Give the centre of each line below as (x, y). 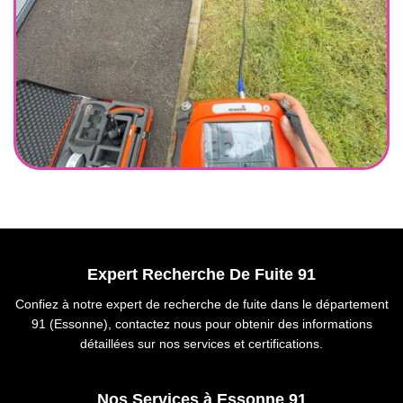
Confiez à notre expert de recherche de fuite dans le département (201, 304)
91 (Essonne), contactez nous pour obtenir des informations (201, 324)
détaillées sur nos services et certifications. (201, 344)
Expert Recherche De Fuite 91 (201, 274)
